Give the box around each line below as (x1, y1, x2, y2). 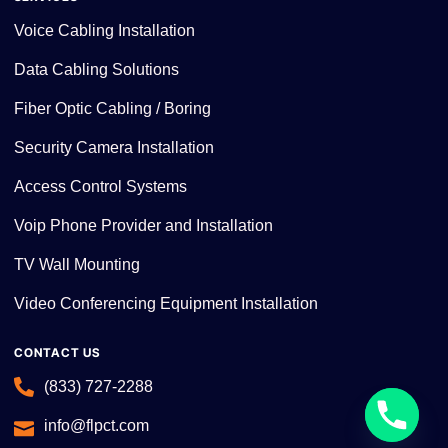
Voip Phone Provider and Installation (14, 216, 273, 234)
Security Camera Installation (14, 138, 214, 156)
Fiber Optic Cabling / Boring (14, 99, 211, 117)
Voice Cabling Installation (14, 21, 195, 39)
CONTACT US (14, 344, 100, 360)
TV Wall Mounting (14, 255, 140, 273)
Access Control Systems (14, 177, 187, 195)
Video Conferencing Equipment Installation (14, 294, 318, 312)
